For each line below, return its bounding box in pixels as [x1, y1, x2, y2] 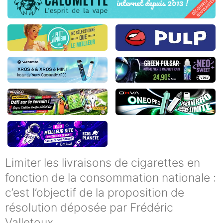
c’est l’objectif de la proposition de [5, 186, 184, 200]
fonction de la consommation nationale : [5, 171, 216, 185]
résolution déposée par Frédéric [5, 201, 173, 215]
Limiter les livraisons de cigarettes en [5, 156, 200, 170]
